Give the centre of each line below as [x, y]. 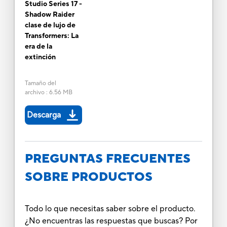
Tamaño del [40, 83]
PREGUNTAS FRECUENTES [107, 159]
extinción [40, 57]
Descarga [44, 115]
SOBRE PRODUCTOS [88, 177]
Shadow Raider [49, 14]
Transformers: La [51, 36]
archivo [34, 92]
